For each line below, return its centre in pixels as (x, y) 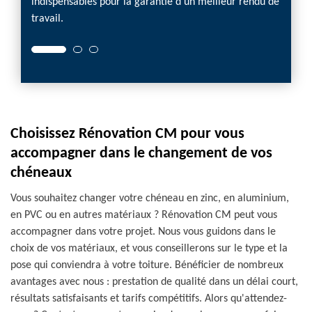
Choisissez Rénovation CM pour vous (127, 134)
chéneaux (41, 173)
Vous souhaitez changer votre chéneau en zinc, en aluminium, (150, 198)
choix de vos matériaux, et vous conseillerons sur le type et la (149, 249)
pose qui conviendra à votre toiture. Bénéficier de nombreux (147, 265)
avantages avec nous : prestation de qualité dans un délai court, (154, 282)
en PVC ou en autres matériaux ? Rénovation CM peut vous (144, 215)
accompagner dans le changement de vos (141, 154)
